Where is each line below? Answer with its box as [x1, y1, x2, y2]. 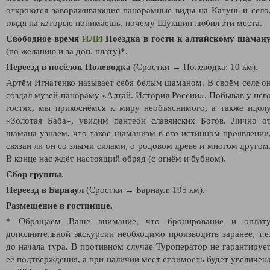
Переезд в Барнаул [6, 184, 86, 195]
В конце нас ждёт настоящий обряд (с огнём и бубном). [6, 153, 226, 163]
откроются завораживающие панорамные [6, 5, 176, 15]
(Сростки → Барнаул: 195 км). [86, 184, 205, 195]
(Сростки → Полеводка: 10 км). [133, 61, 258, 72]
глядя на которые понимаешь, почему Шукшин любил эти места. [6, 17, 262, 28]
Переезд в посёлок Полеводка [6, 61, 133, 72]
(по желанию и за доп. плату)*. [6, 46, 128, 56]
